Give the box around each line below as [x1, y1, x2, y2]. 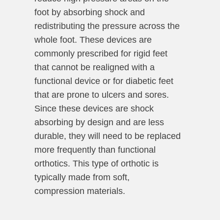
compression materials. [34, 186, 125, 196]
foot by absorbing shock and [34, 7, 145, 18]
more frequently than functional [34, 145, 156, 155]
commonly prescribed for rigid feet [34, 49, 167, 59]
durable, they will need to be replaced [34, 131, 181, 141]
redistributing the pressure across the [34, 21, 180, 31]
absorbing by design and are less [34, 117, 164, 128]
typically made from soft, [34, 172, 130, 183]
